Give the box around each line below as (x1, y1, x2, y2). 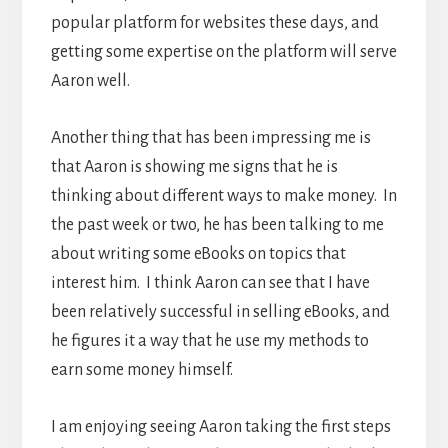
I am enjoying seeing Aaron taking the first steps (50, 418, 391, 437)
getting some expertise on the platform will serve (50, 43, 397, 62)
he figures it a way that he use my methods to (50, 332, 369, 351)
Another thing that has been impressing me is (50, 129, 371, 148)
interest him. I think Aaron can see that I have (50, 274, 370, 293)
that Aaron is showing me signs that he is (50, 158, 338, 177)
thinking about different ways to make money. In (50, 187, 397, 206)
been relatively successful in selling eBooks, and (50, 303, 390, 322)
